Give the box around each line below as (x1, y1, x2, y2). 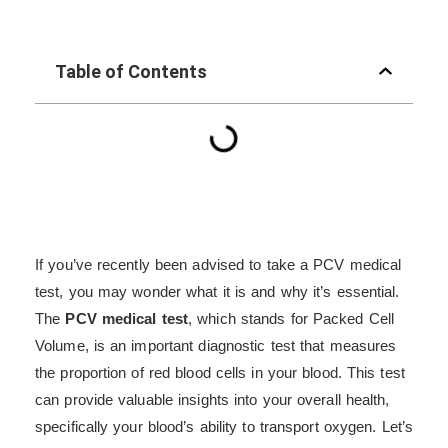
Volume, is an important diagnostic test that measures (35, 336, 397, 354)
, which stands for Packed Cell (188, 309, 395, 327)
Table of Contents (55, 60, 207, 82)
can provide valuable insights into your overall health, (35, 390, 390, 408)
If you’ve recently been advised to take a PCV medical (35, 255, 402, 273)
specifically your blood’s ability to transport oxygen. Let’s (35, 417, 414, 435)
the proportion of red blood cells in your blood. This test (35, 363, 405, 381)
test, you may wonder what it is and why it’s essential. (35, 282, 400, 300)
